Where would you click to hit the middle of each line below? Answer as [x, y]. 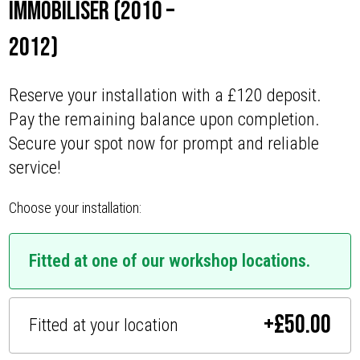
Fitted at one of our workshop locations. [170, 260]
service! [35, 168]
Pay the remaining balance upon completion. [165, 120]
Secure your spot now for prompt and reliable [164, 144]
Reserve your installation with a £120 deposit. [166, 96]
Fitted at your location [104, 325]
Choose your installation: [76, 208]
